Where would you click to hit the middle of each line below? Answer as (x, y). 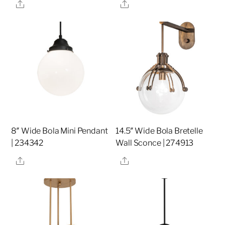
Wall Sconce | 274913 (155, 143)
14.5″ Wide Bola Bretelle (159, 131)
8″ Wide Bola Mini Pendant (60, 131)
